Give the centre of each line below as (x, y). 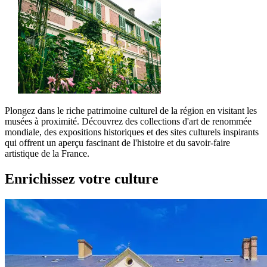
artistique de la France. (47, 154)
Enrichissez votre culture (82, 179)
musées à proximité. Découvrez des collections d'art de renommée (128, 122)
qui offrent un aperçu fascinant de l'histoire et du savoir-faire (117, 143)
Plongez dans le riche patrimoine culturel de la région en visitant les (131, 111)
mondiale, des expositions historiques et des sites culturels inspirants (132, 132)
